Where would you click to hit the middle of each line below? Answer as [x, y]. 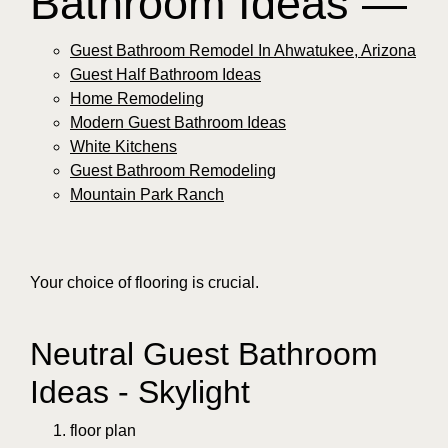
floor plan [103, 431]
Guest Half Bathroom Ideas [165, 75]
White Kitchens [123, 147]
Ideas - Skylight [140, 392]
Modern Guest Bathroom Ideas [178, 123]
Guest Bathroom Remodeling [173, 171]
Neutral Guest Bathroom [204, 354]
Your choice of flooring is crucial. [144, 283]
